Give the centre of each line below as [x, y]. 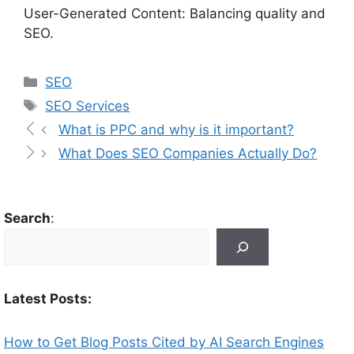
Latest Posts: [48, 299]
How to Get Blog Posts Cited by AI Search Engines [164, 343]
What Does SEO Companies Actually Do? [188, 154]
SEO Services [88, 106]
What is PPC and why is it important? [177, 130]
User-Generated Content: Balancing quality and [175, 14]
